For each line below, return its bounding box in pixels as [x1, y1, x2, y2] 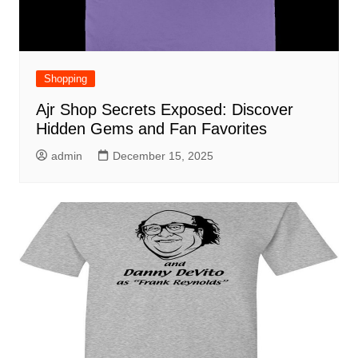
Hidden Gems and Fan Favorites [35, 119, 267, 137]
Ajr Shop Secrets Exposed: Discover [35, 100, 293, 118]
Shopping [43, 72, 87, 85]
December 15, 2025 [112, 149, 213, 162]
